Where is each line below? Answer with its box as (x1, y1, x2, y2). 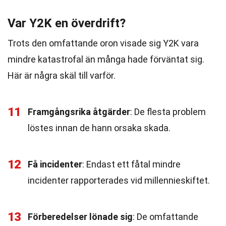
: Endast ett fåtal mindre (82, 159, 181, 169)
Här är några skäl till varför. (8, 70, 116, 81)
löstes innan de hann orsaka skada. (28, 123, 171, 133)
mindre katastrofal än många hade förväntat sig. (8, 54, 204, 65)
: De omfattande (133, 211, 198, 222)
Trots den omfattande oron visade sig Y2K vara (8, 38, 199, 48)
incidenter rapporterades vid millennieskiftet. (28, 175, 210, 186)
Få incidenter (28, 159, 82, 169)
